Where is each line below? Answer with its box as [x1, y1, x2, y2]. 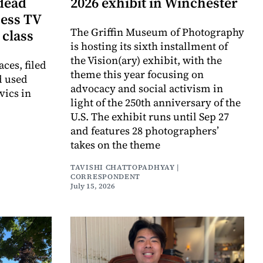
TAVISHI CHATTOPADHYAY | [70, 163, 180, 173]
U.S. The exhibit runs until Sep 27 [70, 109, 229, 124]
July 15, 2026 [70, 181, 115, 191]
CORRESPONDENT [70, 172, 141, 182]
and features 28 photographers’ [70, 123, 219, 139]
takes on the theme [70, 137, 160, 153]
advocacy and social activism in [70, 81, 223, 96]
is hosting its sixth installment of [70, 39, 228, 54]
